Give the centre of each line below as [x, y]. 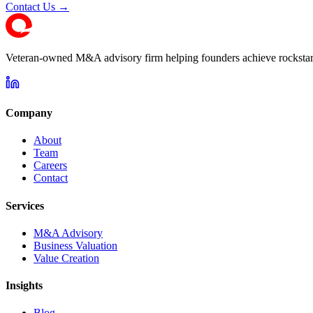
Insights [24, 286]
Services [25, 205]
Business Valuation [75, 245]
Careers [50, 166]
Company [29, 113]
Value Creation [66, 258]
